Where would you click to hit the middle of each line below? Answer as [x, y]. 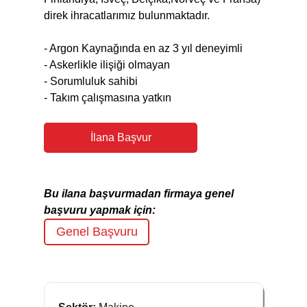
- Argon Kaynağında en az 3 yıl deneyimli [143, 48]
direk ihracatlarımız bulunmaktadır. [127, 15]
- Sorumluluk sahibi [91, 81]
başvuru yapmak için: [100, 210]
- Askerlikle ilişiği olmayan [107, 65]
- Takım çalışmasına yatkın [108, 98]
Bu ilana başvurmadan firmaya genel [139, 194]
